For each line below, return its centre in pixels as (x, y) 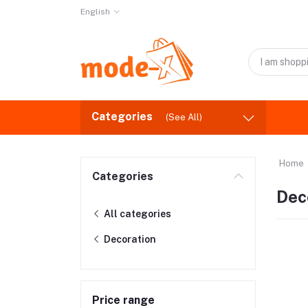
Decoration (129, 239)
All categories (136, 214)
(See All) (184, 117)
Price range (123, 300)
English (95, 12)
